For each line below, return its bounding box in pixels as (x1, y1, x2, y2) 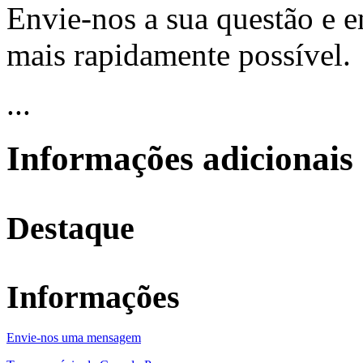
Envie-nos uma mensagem (6, 331, 141, 345)
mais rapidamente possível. (6, 36, 351, 72)
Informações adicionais (6, 139, 353, 177)
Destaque (6, 210, 135, 247)
